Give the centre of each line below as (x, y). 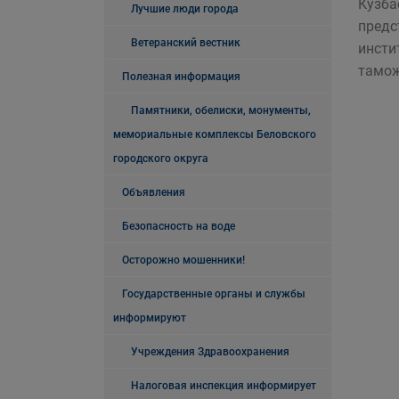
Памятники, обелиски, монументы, (221, 110)
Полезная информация (181, 77)
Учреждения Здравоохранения (210, 352)
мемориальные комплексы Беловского (215, 134)
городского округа (161, 159)
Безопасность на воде (179, 226)
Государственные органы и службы (214, 294)
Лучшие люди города (185, 9)
